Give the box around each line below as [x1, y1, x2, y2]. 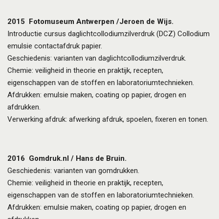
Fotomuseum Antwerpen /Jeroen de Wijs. [29, 17, 174, 26]
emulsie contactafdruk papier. [7, 42, 102, 50]
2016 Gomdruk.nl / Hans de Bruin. [7, 154, 127, 163]
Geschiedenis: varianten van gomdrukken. [7, 166, 139, 175]
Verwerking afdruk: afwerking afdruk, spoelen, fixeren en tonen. [7, 115, 208, 124]
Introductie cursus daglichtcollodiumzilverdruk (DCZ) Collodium [7, 29, 210, 38]
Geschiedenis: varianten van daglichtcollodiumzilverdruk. [7, 54, 186, 63]
